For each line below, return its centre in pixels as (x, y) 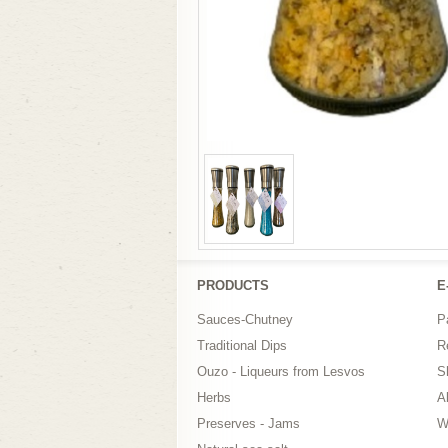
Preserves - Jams (248, 423)
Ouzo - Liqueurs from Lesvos (281, 371)
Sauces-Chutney (245, 319)
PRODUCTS (233, 285)
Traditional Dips (242, 345)
